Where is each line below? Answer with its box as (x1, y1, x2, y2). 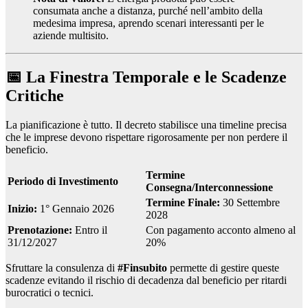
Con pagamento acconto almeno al (146, 224, 296, 236)
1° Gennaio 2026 (37, 203, 114, 215)
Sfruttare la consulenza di (5, 262, 118, 274)
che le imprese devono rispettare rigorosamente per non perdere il (5, 131, 287, 144)
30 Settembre (220, 197, 280, 209)
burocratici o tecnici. (5, 287, 93, 299)
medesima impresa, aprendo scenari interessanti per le (33, 17, 264, 30)
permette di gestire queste (167, 262, 279, 274)
